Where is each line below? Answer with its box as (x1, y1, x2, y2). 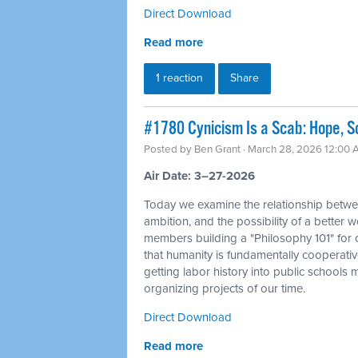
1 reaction (156, 70, 203, 85)
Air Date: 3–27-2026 (144, 168, 255, 183)
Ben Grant (194, 142, 241, 156)
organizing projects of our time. (144, 280, 305, 296)
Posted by (144, 142, 194, 156)
